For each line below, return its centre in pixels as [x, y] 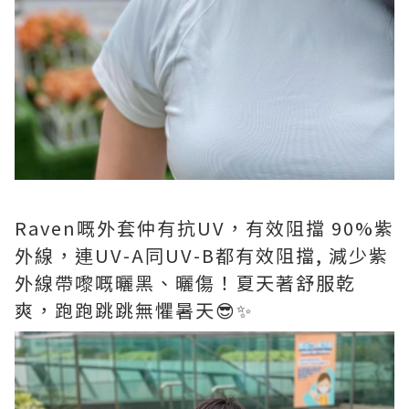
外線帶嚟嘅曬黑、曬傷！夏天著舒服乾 [185, 283]
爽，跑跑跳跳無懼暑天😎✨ [134, 310]
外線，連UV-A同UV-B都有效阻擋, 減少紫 [202, 256]
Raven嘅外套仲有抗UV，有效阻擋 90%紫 [204, 228]
